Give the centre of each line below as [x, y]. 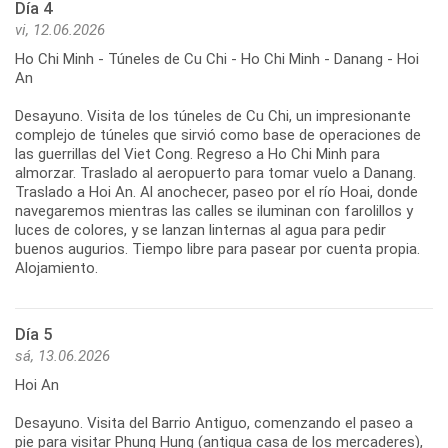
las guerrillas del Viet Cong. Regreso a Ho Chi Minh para [197, 153]
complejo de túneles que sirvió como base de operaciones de [218, 134]
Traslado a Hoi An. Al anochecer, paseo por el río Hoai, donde [216, 191]
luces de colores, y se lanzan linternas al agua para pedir [200, 229]
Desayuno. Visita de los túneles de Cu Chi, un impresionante [213, 115]
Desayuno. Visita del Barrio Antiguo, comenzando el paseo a [214, 422]
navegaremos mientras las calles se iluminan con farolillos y [214, 210]
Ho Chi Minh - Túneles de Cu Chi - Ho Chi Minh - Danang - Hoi [217, 58]
